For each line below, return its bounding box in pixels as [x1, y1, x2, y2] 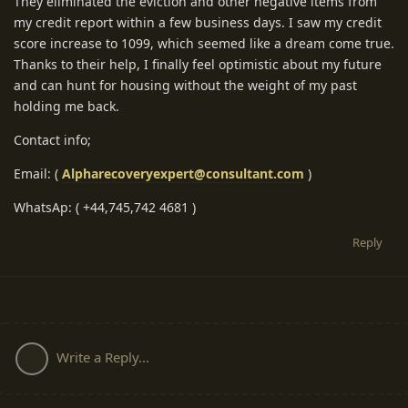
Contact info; [14, 130, 91, 148]
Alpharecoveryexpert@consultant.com [62, 164, 304, 182]
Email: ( [14, 164, 62, 182]
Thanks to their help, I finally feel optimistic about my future [14, 55, 382, 73]
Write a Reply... [56, 347, 149, 366]
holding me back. [14, 97, 119, 115]
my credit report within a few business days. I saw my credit [14, 13, 382, 31]
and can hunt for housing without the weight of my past [14, 76, 357, 94]
